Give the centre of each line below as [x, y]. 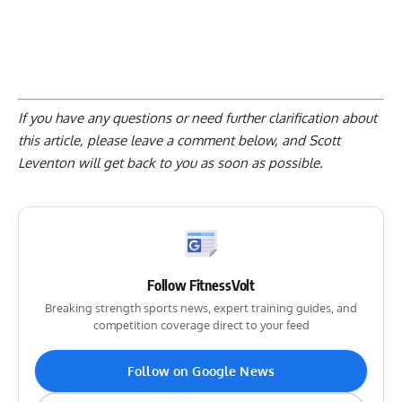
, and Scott [307, 141]
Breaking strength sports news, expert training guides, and [201, 308]
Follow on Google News [201, 371]
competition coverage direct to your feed [201, 325]
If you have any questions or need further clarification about [197, 118]
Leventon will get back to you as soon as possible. [170, 163]
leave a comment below [202, 141]
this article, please [74, 141]
